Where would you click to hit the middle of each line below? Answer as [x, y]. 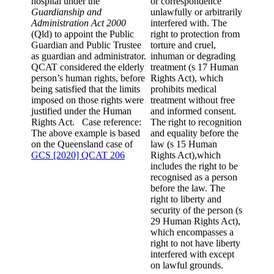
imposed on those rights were [87, 100]
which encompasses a [192, 232]
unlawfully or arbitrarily [196, 12]
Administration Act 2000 [79, 23]
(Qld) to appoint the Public [83, 34]
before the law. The [188, 188]
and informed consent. [193, 111]
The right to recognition [196, 122]
